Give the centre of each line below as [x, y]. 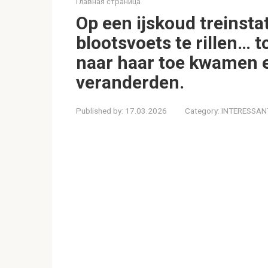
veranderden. [130, 82]
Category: [202, 111]
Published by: [100, 111]
